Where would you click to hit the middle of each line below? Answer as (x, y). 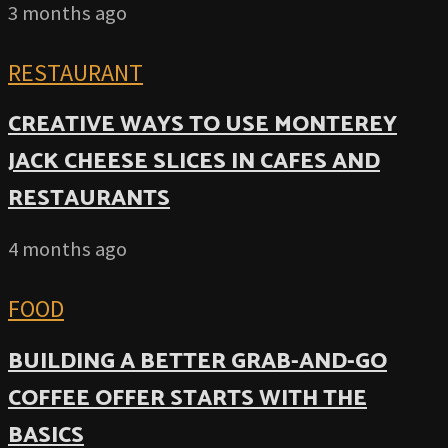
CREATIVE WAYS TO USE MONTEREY (202, 125)
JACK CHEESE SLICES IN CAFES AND (194, 162)
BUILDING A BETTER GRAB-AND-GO (197, 361)
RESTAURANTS (89, 199)
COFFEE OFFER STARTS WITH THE (187, 398)
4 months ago (67, 248)
